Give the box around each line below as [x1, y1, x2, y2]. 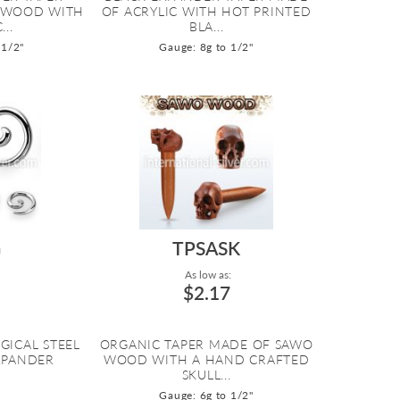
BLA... [188, 19, 224, 35]
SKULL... [181, 367, 231, 383]
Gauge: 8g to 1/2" [159, 40, 254, 54]
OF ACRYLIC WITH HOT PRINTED [101, 4, 312, 20]
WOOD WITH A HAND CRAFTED [103, 352, 310, 368]
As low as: [181, 268, 231, 282]
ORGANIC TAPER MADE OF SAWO [99, 337, 313, 353]
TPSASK [172, 237, 241, 260]
